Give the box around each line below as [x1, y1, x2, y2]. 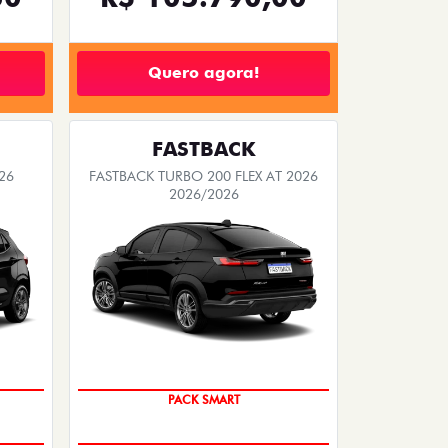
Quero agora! [148, 63, 259, 83]
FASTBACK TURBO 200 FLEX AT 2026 [89, 167, 318, 184]
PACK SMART [167, 392, 240, 408]
